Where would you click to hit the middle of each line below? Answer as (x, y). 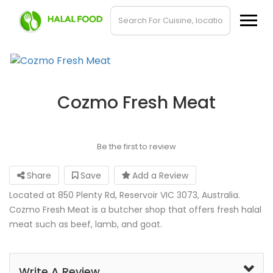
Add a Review (159, 175)
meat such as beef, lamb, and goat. (86, 224)
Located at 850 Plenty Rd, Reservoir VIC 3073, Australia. (125, 195)
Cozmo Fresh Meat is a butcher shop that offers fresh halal (135, 210)
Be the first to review (136, 147)
